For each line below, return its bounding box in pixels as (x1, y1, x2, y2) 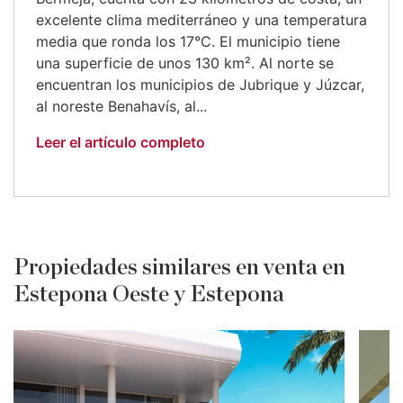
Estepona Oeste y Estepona (13, 282, 284, 306)
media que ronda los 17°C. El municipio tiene (36, 31, 340, 50)
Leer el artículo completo (36, 132, 205, 151)
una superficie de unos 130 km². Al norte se (36, 53, 334, 72)
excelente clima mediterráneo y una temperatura (36, 10, 367, 29)
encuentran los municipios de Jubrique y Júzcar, (36, 75, 364, 94)
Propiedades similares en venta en (13, 255, 345, 279)
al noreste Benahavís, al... (36, 96, 207, 115)
